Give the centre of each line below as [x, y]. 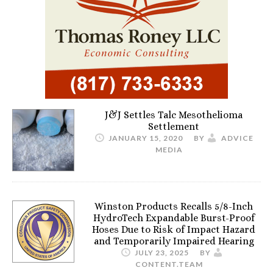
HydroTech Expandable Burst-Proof [174, 218]
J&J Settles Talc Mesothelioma [174, 115]
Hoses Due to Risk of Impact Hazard [174, 229]
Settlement [174, 126]
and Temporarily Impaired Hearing [174, 241]
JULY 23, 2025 [162, 253]
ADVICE [237, 138]
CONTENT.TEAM [169, 264]
